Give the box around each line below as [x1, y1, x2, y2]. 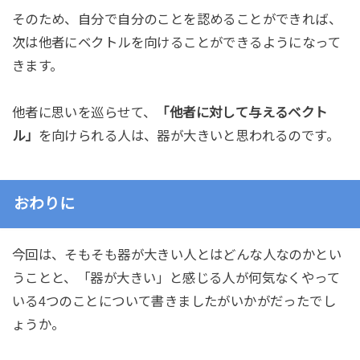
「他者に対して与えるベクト [156, 104, 328, 120]
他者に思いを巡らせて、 [11, 104, 157, 120]
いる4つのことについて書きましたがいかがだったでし [11, 293, 337, 309]
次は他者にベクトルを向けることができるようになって [11, 35, 342, 50]
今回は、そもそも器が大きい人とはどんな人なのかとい [11, 247, 342, 262]
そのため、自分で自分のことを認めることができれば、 [11, 11, 342, 27]
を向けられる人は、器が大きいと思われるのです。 [38, 128, 340, 143]
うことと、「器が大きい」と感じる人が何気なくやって [11, 270, 341, 285]
